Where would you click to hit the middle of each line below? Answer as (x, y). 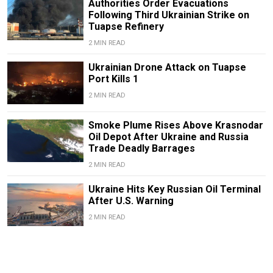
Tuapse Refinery (126, 27)
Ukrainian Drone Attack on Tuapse (167, 68)
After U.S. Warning (131, 201)
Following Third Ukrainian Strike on (168, 15)
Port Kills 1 (113, 79)
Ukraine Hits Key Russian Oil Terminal (174, 190)
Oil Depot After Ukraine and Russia (168, 137)
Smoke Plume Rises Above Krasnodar (175, 126)
